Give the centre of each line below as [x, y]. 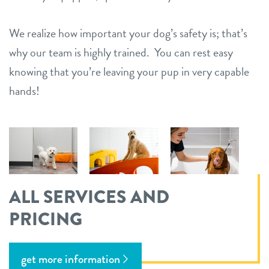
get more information [71, 259]
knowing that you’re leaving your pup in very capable [129, 71]
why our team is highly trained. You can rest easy [121, 52]
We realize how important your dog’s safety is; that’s [128, 33]
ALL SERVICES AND [89, 197]
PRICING [46, 219]
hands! [24, 91]
